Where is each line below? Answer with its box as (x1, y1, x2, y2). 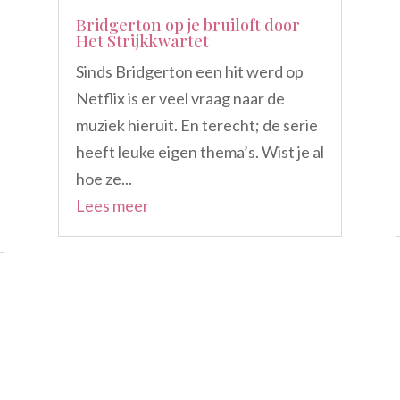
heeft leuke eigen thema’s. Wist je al (75, 142, 324, 162)
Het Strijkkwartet (75, 30, 209, 53)
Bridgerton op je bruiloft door (75, 14, 300, 37)
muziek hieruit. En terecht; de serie (75, 115, 318, 136)
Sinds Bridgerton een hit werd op (75, 62, 304, 82)
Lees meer (75, 196, 149, 216)
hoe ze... (75, 169, 132, 189)
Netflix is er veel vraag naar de (75, 88, 285, 109)
